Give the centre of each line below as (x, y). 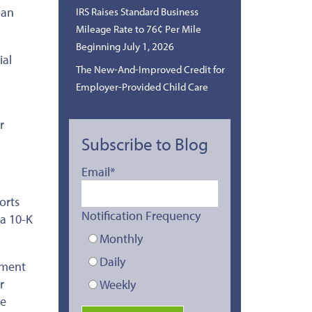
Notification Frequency (141, 215)
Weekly (117, 284)
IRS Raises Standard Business (137, 11)
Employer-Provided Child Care (142, 86)
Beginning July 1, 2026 (125, 46)
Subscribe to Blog (145, 143)
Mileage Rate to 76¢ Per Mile (138, 29)
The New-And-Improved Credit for (150, 69)
